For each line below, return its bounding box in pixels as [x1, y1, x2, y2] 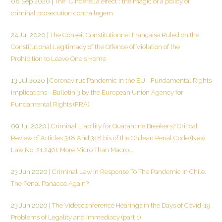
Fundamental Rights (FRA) [11, 100, 89, 108]
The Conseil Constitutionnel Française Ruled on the [49, 31, 199, 39]
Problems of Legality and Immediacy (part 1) [11, 213, 141, 221]
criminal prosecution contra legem [11, 9, 113, 17]
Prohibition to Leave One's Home [11, 55, 106, 62]
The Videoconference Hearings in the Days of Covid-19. [51, 201, 212, 209]
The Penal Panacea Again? [11, 179, 89, 187]
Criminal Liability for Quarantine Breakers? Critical [50, 122, 198, 130]
